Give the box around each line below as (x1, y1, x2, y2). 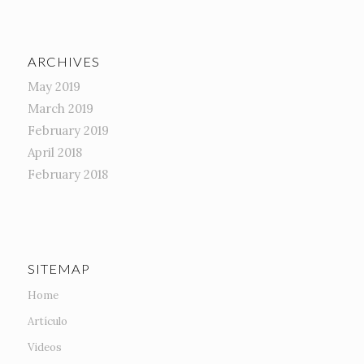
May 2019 (27, 79, 80, 95)
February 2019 (27, 123, 109, 139)
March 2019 (27, 101, 93, 117)
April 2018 (27, 145, 82, 161)
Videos (27, 340, 62, 355)
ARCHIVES (27, 54, 100, 71)
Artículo (27, 314, 67, 329)
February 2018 (27, 167, 108, 183)
